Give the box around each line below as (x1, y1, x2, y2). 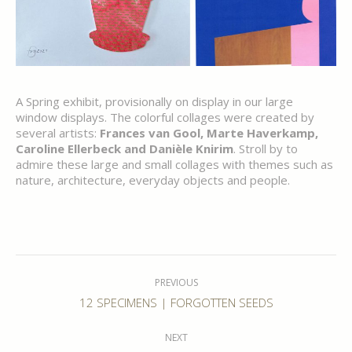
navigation (16, 273, 95, 297)
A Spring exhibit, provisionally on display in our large (16, 93, 293, 109)
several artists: (16, 124, 100, 141)
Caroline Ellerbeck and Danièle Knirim (16, 140, 233, 156)
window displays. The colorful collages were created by (16, 108, 314, 125)
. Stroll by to (233, 140, 298, 156)
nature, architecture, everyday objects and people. (16, 171, 290, 188)
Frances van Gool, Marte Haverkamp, (100, 124, 318, 141)
